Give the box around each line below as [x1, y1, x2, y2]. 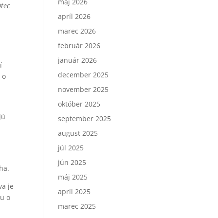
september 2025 [58, 114, 111, 123]
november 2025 [58, 85, 109, 94]
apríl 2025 [58, 187, 91, 196]
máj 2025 [58, 172, 88, 182]
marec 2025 [58, 201, 96, 211]
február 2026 [58, 41, 101, 50]
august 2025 [58, 128, 98, 138]
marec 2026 [58, 26, 96, 36]
